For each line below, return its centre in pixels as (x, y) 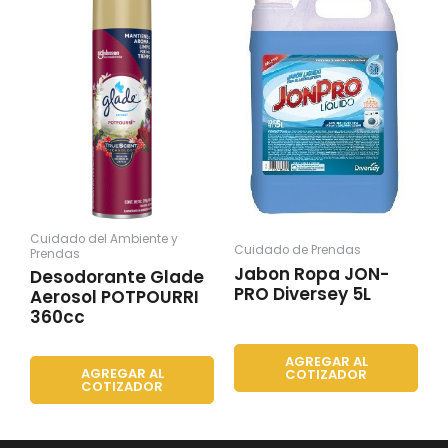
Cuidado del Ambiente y (104, 238)
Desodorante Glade (117, 277)
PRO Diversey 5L (302, 294)
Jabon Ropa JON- (311, 274)
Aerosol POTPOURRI (114, 297)
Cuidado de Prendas (297, 250)
